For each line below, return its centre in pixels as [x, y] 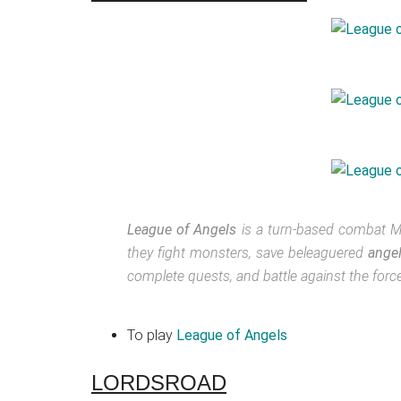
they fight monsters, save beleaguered [247, 253]
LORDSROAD [159, 383]
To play [152, 335]
